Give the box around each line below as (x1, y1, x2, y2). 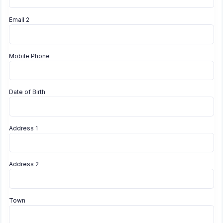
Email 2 (9, 15, 29, 23)
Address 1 (9, 124, 38, 132)
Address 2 (9, 160, 39, 168)
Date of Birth (9, 88, 45, 96)
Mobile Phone (9, 52, 50, 60)
